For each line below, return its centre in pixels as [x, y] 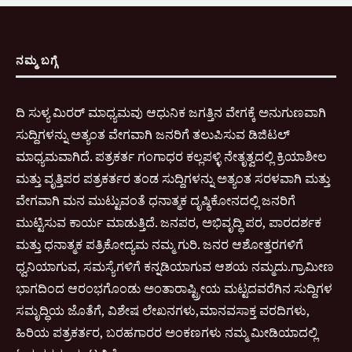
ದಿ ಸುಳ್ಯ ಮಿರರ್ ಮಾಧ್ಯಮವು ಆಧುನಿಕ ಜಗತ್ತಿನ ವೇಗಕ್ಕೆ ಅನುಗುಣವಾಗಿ [171, 112]
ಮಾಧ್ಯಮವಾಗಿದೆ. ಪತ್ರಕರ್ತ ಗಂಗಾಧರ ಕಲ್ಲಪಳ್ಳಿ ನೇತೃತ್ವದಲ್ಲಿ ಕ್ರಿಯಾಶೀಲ [171, 156]
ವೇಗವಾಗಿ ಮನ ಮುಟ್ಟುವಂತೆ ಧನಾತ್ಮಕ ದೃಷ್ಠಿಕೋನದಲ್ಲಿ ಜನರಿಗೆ [156, 200]
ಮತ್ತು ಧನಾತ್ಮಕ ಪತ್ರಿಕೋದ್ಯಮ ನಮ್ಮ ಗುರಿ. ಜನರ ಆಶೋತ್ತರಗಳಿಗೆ [159, 244]
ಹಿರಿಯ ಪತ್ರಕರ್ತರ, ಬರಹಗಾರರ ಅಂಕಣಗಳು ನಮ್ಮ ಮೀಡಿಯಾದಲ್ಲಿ [167, 332]
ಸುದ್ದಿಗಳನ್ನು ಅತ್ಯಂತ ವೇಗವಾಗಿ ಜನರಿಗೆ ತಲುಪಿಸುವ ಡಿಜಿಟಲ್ [153, 134]
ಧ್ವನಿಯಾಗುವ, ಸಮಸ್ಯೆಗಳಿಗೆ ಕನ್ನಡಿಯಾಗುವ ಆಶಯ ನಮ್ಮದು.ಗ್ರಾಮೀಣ [175, 266]
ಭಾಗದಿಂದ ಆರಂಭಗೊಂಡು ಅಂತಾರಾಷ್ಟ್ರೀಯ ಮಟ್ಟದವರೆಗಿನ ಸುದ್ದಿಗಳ [174, 288]
